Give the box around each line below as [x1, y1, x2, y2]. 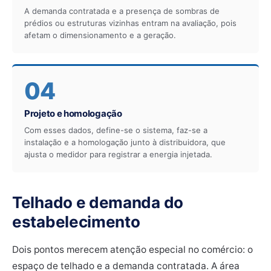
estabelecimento [12, 212, 140, 231]
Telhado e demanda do [12, 192, 183, 212]
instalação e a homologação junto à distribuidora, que [24, 137, 226, 147]
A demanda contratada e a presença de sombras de [24, 5, 220, 16]
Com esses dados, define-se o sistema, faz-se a [24, 125, 207, 135]
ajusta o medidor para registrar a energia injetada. [24, 149, 212, 159]
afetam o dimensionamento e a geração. [24, 30, 176, 40]
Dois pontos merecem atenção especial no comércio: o [12, 243, 253, 255]
